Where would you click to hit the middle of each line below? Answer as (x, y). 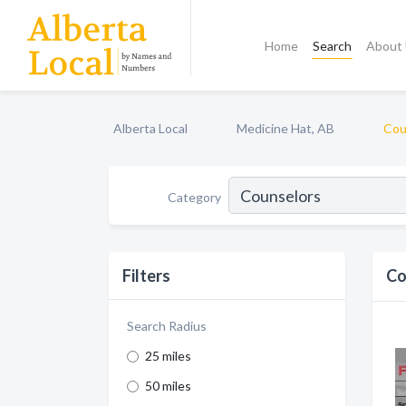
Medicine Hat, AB (285, 128)
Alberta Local (150, 128)
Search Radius (167, 326)
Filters (146, 275)
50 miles (168, 386)
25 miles (168, 356)
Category (194, 197)
